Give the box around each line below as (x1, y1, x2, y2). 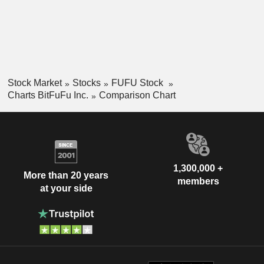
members (177, 176, 219, 186)
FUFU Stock (111, 78, 166, 88)
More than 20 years (24, 170, 108, 181)
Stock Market (7, 78, 62, 88)
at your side (39, 183, 93, 194)
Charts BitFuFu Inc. (7, 90, 88, 100)
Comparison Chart (98, 90, 176, 100)
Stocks (72, 78, 101, 88)
